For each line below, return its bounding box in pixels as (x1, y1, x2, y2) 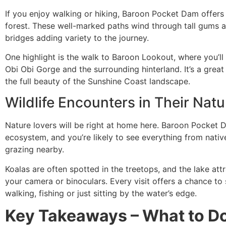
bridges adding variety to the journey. (5, 32, 149, 43)
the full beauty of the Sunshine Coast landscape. (5, 76, 190, 87)
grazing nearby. (5, 144, 64, 155)
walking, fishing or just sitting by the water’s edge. (5, 188, 197, 198)
